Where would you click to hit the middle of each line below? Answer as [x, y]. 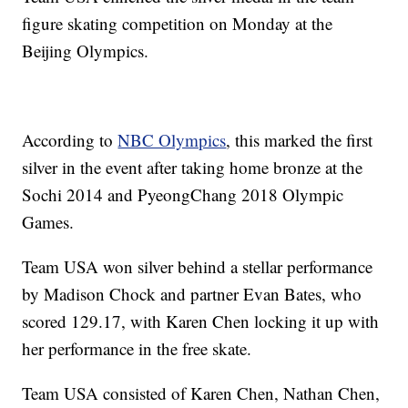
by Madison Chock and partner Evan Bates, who [192, 294]
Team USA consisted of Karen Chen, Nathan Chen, [201, 393]
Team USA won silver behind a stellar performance [198, 267]
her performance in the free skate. [137, 349]
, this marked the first [300, 140]
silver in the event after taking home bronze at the [193, 168]
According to [70, 140]
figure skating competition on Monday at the [178, 24]
